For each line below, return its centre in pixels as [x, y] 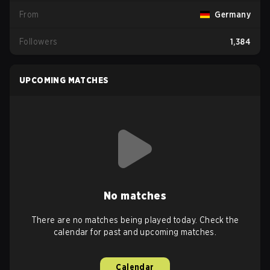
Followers [39, 42]
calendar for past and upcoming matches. [135, 232]
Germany [233, 14]
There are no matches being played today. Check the [135, 220]
